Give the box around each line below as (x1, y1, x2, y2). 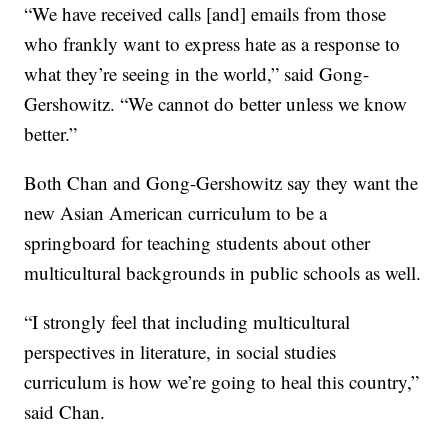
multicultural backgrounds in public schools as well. (24, 259, 422, 285)
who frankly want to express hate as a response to (24, 30, 401, 56)
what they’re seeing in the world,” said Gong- (24, 60, 370, 86)
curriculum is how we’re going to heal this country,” (24, 368, 420, 394)
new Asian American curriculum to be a (24, 199, 328, 225)
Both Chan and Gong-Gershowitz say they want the (24, 169, 419, 195)
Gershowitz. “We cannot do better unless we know (24, 90, 408, 116)
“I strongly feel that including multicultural (24, 308, 351, 334)
